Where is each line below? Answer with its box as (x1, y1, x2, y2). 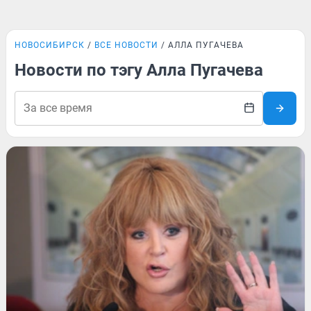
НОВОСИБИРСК (15, 40, 85, 50)
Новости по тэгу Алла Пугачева (15, 60, 263, 80)
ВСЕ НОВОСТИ (94, 40, 158, 50)
